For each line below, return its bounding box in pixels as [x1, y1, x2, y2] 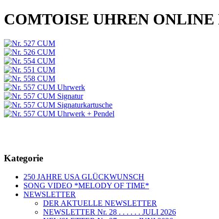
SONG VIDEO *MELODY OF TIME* [23, 181, 149, 190]
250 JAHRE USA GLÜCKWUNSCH [23, 173, 144, 181]
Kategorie [4, 153, 43, 163]
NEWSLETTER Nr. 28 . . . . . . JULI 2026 [43, 208, 176, 217]
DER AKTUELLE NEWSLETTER [43, 199, 157, 208]
